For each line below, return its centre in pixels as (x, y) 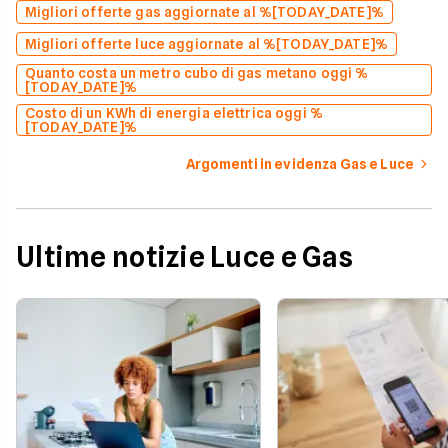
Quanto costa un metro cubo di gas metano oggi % (197, 73)
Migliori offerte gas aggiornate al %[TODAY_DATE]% (204, 12)
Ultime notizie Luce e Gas (184, 257)
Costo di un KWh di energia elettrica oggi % (174, 113)
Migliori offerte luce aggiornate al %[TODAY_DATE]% (206, 44)
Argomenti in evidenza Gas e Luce (299, 164)
